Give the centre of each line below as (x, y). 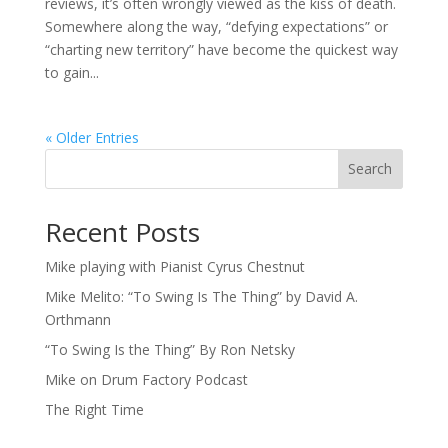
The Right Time (94, 409)
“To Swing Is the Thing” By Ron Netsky (169, 349)
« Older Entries (91, 137)
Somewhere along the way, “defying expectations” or (216, 26)
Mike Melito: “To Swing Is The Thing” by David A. (201, 296)
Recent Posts (122, 231)
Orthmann (77, 319)
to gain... (71, 72)
